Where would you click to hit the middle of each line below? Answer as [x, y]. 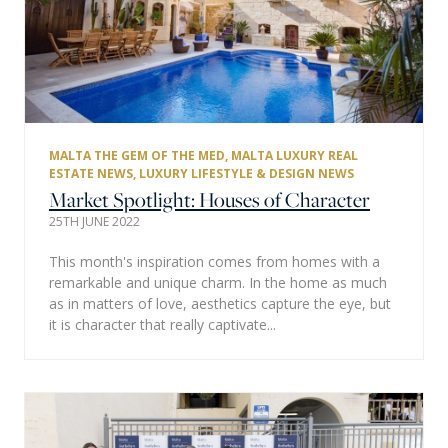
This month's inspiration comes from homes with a [214, 261]
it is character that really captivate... [162, 324]
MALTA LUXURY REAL [294, 155]
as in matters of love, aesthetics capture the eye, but [220, 303]
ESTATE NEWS [91, 173]
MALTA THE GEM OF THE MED [137, 155]
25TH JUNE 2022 [94, 221]
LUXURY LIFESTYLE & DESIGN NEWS [246, 173]
